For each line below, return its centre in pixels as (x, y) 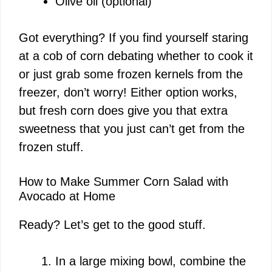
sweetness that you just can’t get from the (132, 128)
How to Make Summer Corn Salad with (124, 181)
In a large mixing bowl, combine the (151, 261)
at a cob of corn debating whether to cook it (136, 56)
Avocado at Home (67, 196)
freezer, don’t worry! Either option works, (128, 92)
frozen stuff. (51, 147)
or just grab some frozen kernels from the (131, 74)
